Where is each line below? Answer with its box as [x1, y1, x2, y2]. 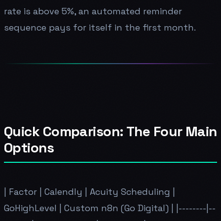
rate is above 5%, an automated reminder [4, 5, 182, 17]
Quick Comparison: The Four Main [4, 122, 217, 140]
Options [4, 138, 54, 156]
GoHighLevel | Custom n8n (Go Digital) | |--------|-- [4, 202, 216, 214]
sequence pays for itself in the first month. [4, 21, 196, 33]
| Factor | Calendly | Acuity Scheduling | [4, 185, 175, 197]
